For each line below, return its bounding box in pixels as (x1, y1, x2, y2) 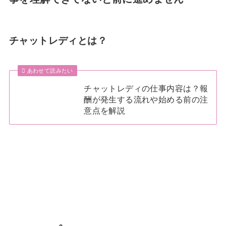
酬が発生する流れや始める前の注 (84, 94, 208, 104)
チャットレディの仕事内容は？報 (84, 83, 208, 93)
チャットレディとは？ (9, 35, 107, 46)
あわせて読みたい (27, 67, 73, 74)
